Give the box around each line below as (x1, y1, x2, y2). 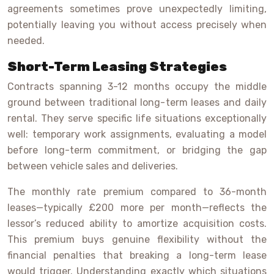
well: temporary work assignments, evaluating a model (7, 128, 267, 141)
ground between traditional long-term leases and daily (7, 97, 267, 109)
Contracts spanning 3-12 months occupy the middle (7, 81, 267, 93)
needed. (7, 35, 45, 47)
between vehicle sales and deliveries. (7, 160, 178, 172)
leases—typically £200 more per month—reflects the (7, 202, 267, 214)
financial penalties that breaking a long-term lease (7, 250, 267, 262)
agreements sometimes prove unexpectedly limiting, (7, 3, 267, 15)
